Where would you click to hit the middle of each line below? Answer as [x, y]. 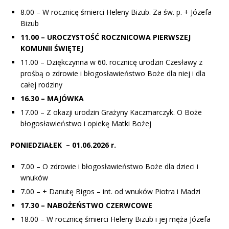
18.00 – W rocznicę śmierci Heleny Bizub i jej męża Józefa [116, 219]
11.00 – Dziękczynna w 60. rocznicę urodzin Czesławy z [111, 62]
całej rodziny [41, 84]
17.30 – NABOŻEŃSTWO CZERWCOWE [86, 205]
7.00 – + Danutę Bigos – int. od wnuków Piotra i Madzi [110, 191]
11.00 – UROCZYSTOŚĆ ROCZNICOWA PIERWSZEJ [106, 37]
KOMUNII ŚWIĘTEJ [52, 48]
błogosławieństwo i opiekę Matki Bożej [86, 123]
